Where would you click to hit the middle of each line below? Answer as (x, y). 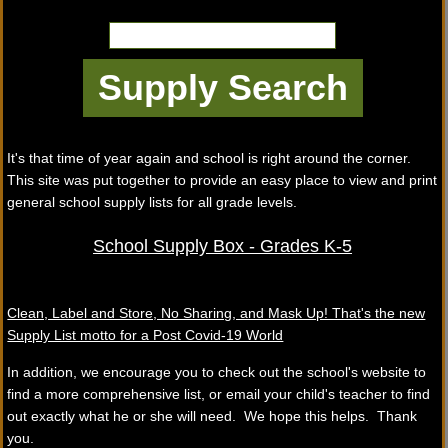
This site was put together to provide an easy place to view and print (222, 180)
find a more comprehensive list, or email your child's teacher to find (219, 394)
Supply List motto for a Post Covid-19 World (145, 335)
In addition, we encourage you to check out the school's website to (217, 372)
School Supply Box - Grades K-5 (223, 246)
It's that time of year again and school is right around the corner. (209, 158)
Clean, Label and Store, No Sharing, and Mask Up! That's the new (216, 313)
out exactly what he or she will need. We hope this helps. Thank (212, 416)
